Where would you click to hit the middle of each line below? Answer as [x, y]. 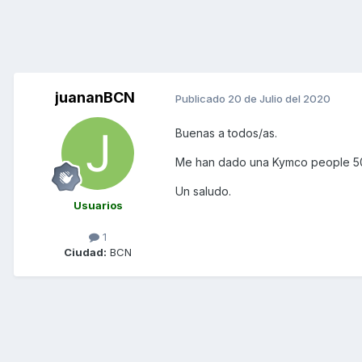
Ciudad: [85, 253]
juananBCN [95, 98]
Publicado [202, 98]
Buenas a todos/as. [226, 133]
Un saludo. [203, 192]
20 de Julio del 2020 [279, 98]
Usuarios [98, 206]
